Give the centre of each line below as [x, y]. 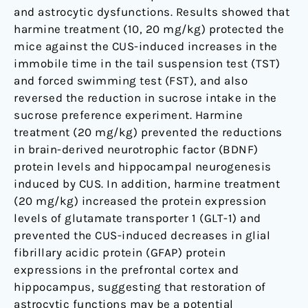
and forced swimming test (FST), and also [131, 81]
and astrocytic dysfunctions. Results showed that [152, 12]
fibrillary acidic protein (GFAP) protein [120, 253]
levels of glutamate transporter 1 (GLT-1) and [137, 218]
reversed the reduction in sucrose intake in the [145, 98]
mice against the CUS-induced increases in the [146, 46]
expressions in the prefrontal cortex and [126, 270]
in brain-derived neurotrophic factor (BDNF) [136, 150]
